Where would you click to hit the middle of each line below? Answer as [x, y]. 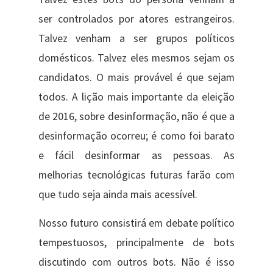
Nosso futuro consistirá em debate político [136, 223]
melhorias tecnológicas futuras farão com [136, 175]
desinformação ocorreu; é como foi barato [136, 136]
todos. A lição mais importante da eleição [136, 97]
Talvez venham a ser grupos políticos [136, 39]
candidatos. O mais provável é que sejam [136, 78]
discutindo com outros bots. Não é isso [136, 262]
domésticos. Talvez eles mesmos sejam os [136, 58]
